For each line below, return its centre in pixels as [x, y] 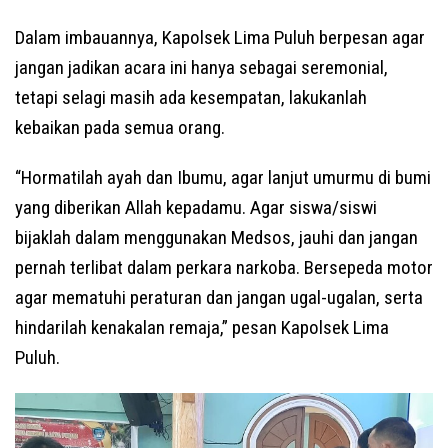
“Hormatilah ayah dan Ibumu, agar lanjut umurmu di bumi [223, 178]
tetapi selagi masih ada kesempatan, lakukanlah [191, 98]
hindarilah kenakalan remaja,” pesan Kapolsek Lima [202, 328]
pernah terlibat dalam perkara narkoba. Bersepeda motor [224, 268]
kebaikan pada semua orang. [120, 128]
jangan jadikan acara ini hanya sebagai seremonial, [201, 68]
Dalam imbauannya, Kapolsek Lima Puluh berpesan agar [220, 38]
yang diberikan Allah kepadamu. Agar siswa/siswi [196, 208]
